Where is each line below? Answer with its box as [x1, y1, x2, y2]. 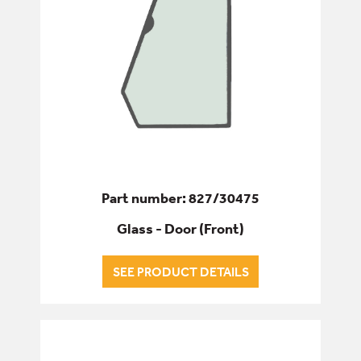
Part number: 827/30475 [102, 189, 259, 208]
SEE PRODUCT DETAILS [112, 263, 249, 280]
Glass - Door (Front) [117, 219, 244, 238]
